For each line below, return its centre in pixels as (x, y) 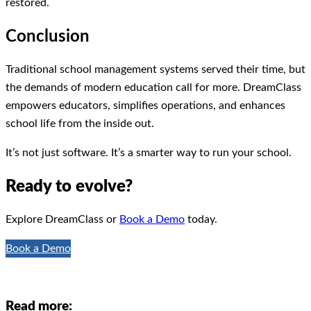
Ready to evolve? (69, 186)
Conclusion (48, 36)
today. (201, 219)
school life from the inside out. (80, 124)
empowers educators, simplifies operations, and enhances (145, 106)
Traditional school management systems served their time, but (155, 70)
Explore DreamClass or (62, 219)
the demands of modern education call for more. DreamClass (153, 88)
